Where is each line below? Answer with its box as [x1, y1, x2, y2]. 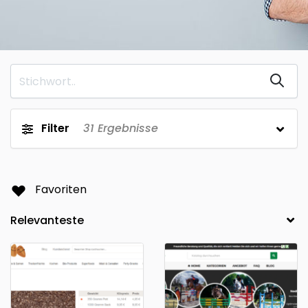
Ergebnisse [94, 120, 158, 136]
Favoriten [35, 181, 87, 197]
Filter [41, 120, 69, 136]
